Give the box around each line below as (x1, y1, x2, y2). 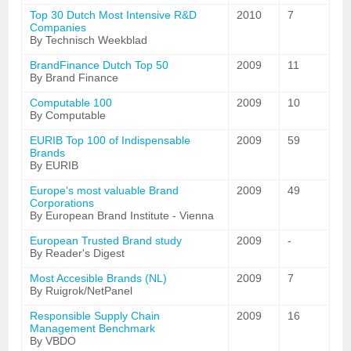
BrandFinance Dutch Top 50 (30, 59, 169, 71)
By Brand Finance (30, 71, 119, 84)
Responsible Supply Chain (30, 309, 161, 322)
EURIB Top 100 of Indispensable (30, 134, 191, 147)
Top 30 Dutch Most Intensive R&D (30, 9, 197, 21)
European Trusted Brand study (30, 234, 183, 247)
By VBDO (30, 335, 77, 347)
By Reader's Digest (30, 247, 125, 259)
